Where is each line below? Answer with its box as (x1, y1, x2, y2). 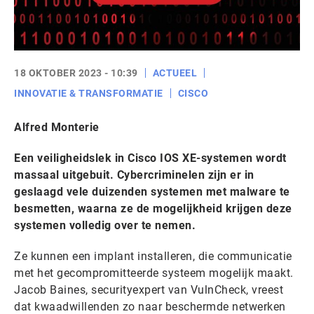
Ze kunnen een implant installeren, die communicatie (14, 250, 292, 263)
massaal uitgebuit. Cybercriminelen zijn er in (14, 168, 254, 182)
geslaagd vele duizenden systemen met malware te (14, 185, 290, 198)
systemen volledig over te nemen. (14, 219, 196, 232)
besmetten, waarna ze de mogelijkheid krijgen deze (14, 202, 292, 215)
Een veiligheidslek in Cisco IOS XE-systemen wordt (14, 151, 287, 165)
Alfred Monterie (14, 121, 100, 134)
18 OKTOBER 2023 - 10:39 (14, 67, 138, 78)
